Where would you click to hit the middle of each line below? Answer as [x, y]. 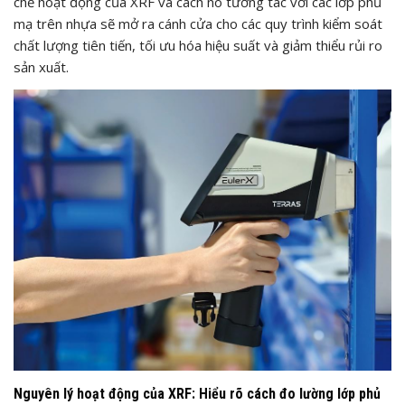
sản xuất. [41, 66]
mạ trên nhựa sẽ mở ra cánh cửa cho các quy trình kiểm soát [198, 23]
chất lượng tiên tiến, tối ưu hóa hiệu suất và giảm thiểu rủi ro [198, 45]
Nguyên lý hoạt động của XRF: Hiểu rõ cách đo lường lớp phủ [197, 394]
